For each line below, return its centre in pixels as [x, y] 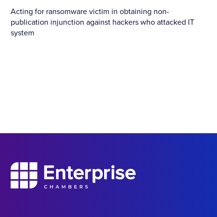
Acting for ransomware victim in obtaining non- [90, 11]
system [23, 33]
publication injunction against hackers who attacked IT [103, 22]
